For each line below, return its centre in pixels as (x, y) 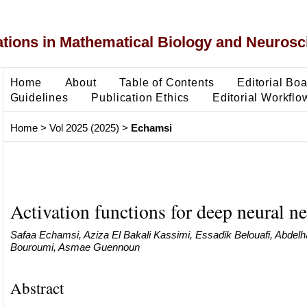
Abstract (37, 287)
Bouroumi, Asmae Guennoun (75, 247)
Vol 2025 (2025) (84, 128)
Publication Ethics (140, 97)
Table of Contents (167, 82)
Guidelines (39, 97)
